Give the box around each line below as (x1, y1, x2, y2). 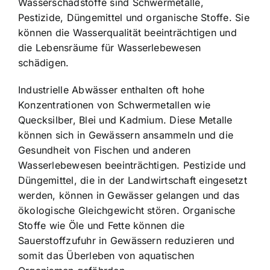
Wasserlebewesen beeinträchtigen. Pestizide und (18, 159, 246, 172)
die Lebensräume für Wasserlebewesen (18, 42, 201, 54)
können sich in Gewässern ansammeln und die (18, 129, 234, 142)
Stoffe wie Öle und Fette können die (18, 219, 185, 232)
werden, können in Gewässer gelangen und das (18, 189, 240, 202)
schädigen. (18, 57, 69, 69)
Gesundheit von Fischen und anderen (18, 144, 191, 157)
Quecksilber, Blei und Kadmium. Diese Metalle (18, 114, 233, 127)
